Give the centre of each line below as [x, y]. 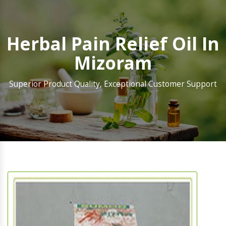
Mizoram [113, 63]
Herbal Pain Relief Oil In [113, 44]
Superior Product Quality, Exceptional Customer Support [113, 84]
